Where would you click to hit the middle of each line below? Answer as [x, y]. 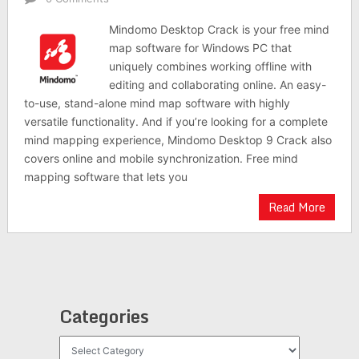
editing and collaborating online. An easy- [218, 85]
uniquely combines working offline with [211, 66]
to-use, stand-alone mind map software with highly [157, 103]
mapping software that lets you [105, 177]
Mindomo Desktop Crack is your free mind [220, 29]
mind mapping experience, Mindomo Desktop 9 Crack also [177, 140]
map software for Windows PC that [201, 48]
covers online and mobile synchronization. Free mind [161, 158]
